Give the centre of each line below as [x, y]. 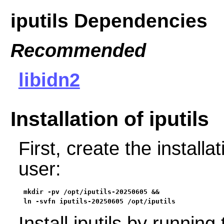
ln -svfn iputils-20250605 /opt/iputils [99, 201]
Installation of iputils [109, 119]
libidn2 [49, 80]
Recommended [78, 50]
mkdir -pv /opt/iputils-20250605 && [91, 192]
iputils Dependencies [109, 21]
